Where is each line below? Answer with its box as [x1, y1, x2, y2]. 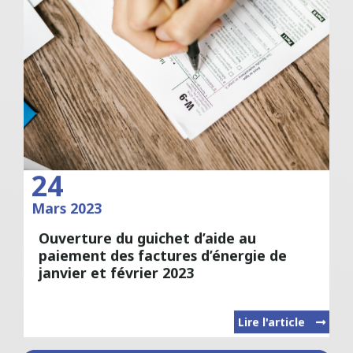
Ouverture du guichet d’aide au [39, 228, 257, 247]
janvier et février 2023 [39, 262, 195, 282]
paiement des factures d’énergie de [39, 245, 288, 265]
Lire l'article [237, 314, 308, 330]
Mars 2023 [32, 199, 102, 218]
